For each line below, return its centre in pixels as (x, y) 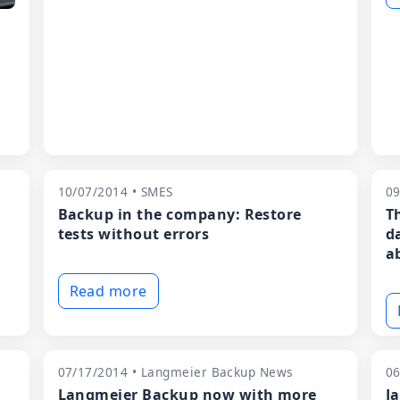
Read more (108, 291)
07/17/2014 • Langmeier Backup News (175, 372)
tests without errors (133, 234)
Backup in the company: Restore (179, 214)
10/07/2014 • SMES (115, 192)
